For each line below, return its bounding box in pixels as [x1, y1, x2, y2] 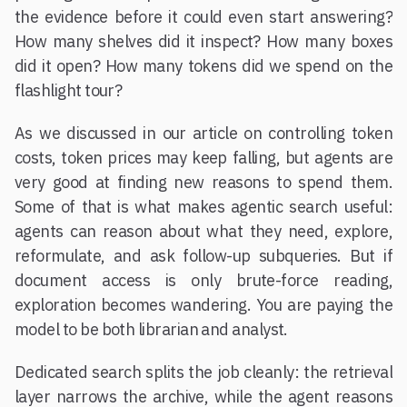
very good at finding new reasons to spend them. [15, 172, 392, 194]
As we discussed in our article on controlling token [15, 123, 392, 144]
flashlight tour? [15, 80, 123, 102]
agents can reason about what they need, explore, [15, 221, 392, 243]
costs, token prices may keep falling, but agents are [15, 147, 392, 169]
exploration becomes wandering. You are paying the [15, 294, 392, 316]
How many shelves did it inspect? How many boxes [15, 31, 392, 53]
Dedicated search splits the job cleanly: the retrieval [15, 362, 392, 383]
